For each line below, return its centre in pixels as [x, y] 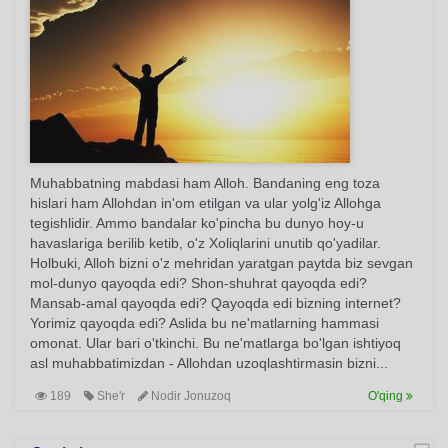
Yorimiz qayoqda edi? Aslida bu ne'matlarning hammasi [204, 323]
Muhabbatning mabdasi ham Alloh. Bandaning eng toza [205, 183]
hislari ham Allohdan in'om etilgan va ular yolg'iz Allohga [205, 203]
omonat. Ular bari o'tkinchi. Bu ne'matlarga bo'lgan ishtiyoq [215, 343]
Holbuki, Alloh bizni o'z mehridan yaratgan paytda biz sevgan [221, 263]
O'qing [387, 396]
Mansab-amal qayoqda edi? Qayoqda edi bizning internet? [215, 303]
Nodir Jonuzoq [189, 396]
